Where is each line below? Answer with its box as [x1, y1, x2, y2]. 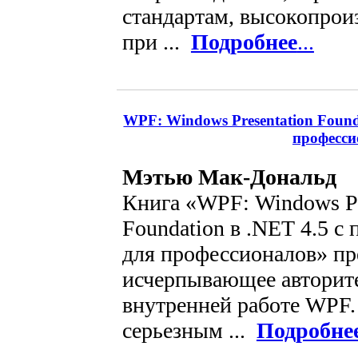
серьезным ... [121, 317, 257, 343]
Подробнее [190, 30, 297, 55]
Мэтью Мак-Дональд [121, 164, 336, 189]
